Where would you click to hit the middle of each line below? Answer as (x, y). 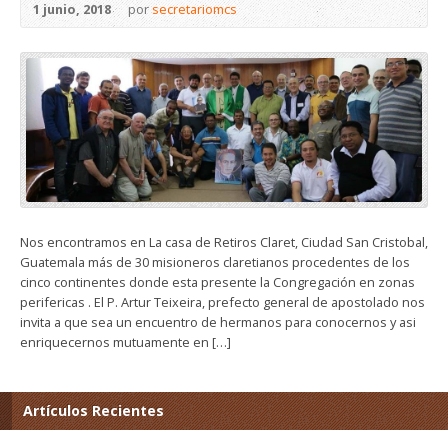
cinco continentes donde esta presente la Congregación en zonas (217, 282)
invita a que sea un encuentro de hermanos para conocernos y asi (218, 322)
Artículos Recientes (93, 411)
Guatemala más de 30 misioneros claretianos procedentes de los (215, 262)
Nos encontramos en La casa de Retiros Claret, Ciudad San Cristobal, (224, 242)
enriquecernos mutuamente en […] (125, 342)
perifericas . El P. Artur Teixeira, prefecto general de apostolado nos (222, 302)
